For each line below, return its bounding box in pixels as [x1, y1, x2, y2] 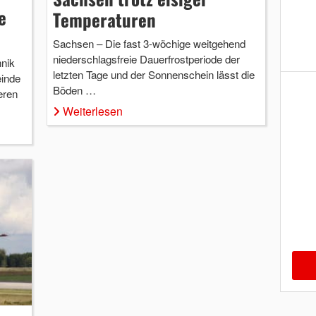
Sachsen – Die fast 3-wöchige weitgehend [52, 35, 245, 51]
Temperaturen [52, 6, 156, 32]
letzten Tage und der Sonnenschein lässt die [52, 66, 255, 82]
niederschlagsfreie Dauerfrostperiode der [52, 51, 240, 66]
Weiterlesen [62, 102, 123, 119]
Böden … [52, 82, 96, 97]
